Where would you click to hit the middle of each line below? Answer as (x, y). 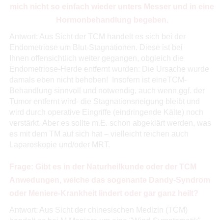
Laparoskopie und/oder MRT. (59, 144)
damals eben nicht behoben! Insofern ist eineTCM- (98, 80)
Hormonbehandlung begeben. (112, 20)
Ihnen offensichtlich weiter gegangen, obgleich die (96, 58)
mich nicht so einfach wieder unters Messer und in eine (112, 6)
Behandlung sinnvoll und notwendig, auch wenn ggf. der (107, 90)
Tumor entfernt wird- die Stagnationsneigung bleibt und (104, 101)
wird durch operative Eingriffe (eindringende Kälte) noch (106, 112)
